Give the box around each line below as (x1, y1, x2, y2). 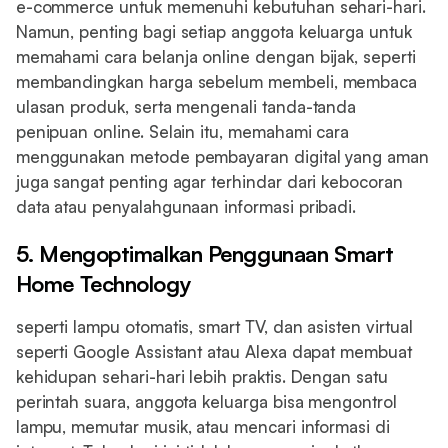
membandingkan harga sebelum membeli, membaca (15, 70, 418, 92)
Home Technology (15, 269, 192, 297)
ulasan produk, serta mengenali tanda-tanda (15, 95, 357, 117)
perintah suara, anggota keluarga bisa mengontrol (15, 391, 397, 413)
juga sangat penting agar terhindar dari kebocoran (15, 170, 403, 192)
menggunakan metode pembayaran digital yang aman (15, 145, 429, 167)
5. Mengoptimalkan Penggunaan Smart (15, 239, 394, 267)
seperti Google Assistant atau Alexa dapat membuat (15, 341, 412, 363)
